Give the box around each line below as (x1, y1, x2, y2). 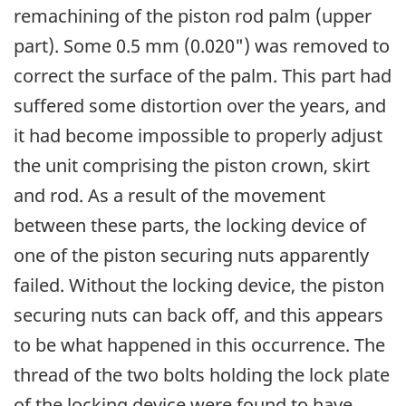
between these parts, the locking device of (14, 212, 366, 237)
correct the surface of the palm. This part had (14, 63, 391, 88)
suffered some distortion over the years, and (14, 92, 386, 118)
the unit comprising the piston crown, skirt (14, 152, 370, 178)
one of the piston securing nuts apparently (14, 242, 369, 267)
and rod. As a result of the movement (14, 182, 325, 208)
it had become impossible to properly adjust (14, 122, 382, 148)
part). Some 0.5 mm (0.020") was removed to (14, 33, 390, 58)
